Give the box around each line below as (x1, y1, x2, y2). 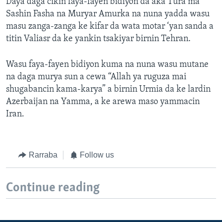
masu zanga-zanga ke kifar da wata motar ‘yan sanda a (6, 22, 214, 32)
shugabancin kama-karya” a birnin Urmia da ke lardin (6, 85, 211, 95)
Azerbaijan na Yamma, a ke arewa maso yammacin (6, 97, 200, 107)
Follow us (80, 151, 114, 160)
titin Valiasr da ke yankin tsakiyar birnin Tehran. (6, 34, 191, 44)
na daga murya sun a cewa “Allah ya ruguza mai (6, 72, 186, 82)
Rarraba (28, 151, 57, 160)
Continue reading (6, 181, 100, 195)
